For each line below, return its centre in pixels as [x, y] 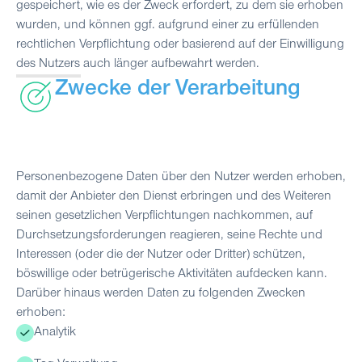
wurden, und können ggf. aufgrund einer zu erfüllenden [168, 25]
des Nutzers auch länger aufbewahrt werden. [138, 64]
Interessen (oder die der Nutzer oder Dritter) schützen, [161, 255]
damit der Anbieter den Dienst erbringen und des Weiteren [174, 197]
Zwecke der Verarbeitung [178, 90]
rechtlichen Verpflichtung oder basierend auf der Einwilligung [180, 45]
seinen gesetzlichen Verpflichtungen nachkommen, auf [164, 216]
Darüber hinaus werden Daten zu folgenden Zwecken [161, 294]
